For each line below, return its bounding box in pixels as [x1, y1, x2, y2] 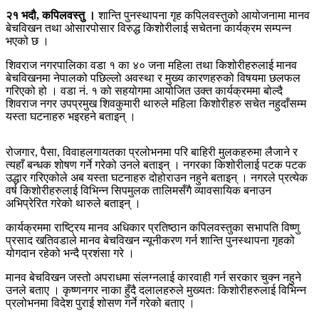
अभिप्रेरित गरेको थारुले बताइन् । [6, 197, 141, 209]
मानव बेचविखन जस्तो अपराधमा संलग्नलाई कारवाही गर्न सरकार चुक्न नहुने [6, 271, 301, 283]
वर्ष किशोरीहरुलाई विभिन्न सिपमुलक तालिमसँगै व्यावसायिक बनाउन [6, 184, 271, 197]
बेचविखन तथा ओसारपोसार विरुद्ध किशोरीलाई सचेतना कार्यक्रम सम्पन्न [6, 21, 291, 34]
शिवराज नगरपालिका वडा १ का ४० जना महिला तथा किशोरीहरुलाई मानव [6, 58, 297, 71]
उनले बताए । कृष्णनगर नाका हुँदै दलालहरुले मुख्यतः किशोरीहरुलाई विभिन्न [6, 283, 306, 296]
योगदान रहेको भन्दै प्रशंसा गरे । [6, 246, 135, 259]
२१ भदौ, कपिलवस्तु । [6, 9, 95, 21]
